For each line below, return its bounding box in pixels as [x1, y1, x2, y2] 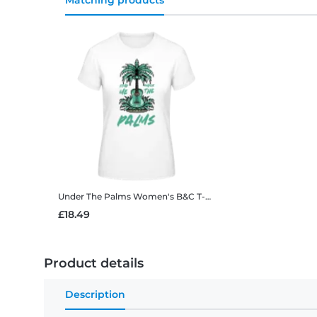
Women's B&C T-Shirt [133, 191, 205, 202]
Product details [44, 255, 144, 272]
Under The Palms [58, 191, 131, 202]
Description [65, 288, 125, 301]
